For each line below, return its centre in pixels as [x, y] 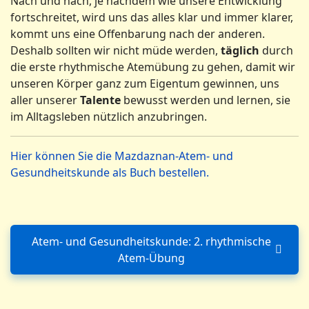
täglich [240, 50]
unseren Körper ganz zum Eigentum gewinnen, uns [145, 83]
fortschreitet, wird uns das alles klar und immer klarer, [152, 17]
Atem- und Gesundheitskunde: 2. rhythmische [151, 241]
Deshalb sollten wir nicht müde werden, [116, 50]
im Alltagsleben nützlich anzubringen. [109, 117]
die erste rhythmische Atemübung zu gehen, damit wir [153, 67]
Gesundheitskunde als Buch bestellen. [110, 172]
